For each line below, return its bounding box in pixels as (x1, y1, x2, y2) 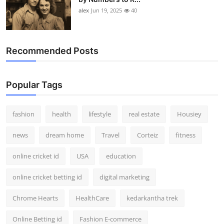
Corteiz (137, 130, 158, 140)
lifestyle (88, 109, 111, 119)
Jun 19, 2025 (91, 6, 122, 14)
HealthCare (75, 193, 109, 203)
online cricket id (12, 151, 59, 161)
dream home (45, 130, 84, 140)
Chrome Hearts (12, 193, 58, 203)
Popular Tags (6, 79, 62, 90)
